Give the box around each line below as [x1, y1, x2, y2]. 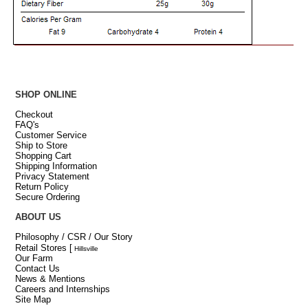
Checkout [14, 109, 53, 120]
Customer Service [14, 130, 87, 141]
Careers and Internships [14, 284, 110, 295]
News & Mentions [14, 274, 85, 285]
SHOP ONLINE [14, 89, 77, 100]
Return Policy [14, 181, 69, 192]
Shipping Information [14, 161, 97, 172]
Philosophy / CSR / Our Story [14, 232, 133, 243]
